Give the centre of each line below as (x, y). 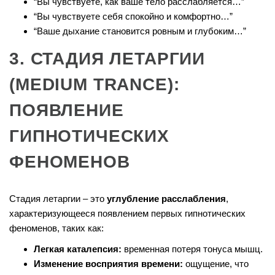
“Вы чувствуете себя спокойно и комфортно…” (133, 17)
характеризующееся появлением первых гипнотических (127, 214)
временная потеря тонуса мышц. (192, 249)
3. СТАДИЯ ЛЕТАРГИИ (107, 59)
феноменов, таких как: (56, 228)
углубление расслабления (166, 199)
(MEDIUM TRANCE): (95, 85)
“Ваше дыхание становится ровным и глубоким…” (140, 31)
